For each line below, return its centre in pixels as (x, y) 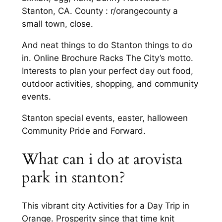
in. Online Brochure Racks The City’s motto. (107, 58)
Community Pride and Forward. (83, 131)
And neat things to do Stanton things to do (107, 45)
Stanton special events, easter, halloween (105, 118)
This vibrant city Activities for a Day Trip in (105, 206)
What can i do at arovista (102, 159)
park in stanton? (73, 177)
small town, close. (57, 24)
